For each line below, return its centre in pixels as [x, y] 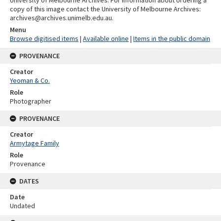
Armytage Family [35, 143]
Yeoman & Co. [30, 81]
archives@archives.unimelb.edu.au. [62, 18]
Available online [106, 39]
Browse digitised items [44, 39]
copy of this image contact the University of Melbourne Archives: [105, 9]
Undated [22, 206]
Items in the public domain [172, 39]
